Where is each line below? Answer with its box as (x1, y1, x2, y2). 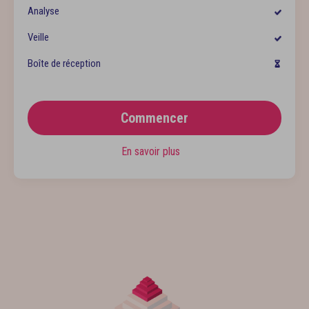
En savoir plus (121, 145, 183, 158)
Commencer (121, 110, 188, 126)
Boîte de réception (28, 57, 101, 70)
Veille (28, 31, 49, 43)
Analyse (28, 5, 59, 17)
